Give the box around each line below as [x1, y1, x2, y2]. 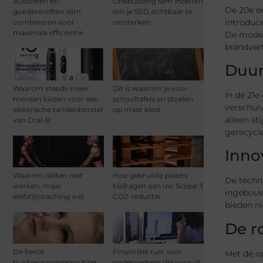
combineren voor [13, 18, 75, 27]
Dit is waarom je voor [113, 83, 188, 93]
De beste [13, 247, 44, 257]
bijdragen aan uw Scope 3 [113, 181, 203, 190]
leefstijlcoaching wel [13, 191, 84, 201]
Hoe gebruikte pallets [113, 170, 188, 180]
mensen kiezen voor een [13, 94, 99, 103]
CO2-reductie [113, 191, 160, 201]
